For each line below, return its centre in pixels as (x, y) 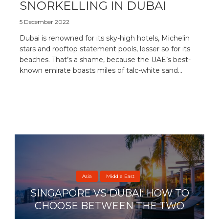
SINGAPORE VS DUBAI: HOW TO (109, 193)
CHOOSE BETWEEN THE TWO (109, 206)
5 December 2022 (44, 22)
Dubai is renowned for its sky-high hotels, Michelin (105, 38)
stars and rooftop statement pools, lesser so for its (105, 49)
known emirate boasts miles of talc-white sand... (101, 70)
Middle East (120, 176)
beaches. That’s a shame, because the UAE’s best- (105, 59)
